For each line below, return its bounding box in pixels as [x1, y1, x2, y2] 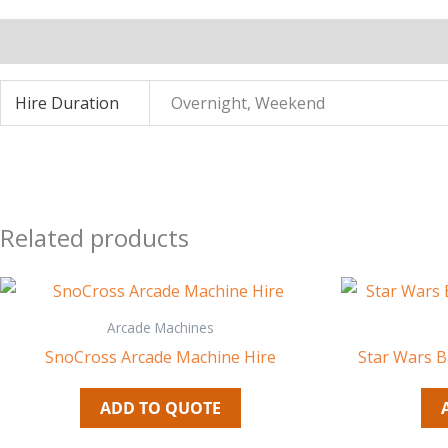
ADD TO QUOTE [100, 396, 221, 419]
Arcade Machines [107, 317, 214, 337]
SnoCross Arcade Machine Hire [45, 345, 276, 368]
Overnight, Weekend [171, 92, 326, 115]
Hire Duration [15, 92, 120, 115]
